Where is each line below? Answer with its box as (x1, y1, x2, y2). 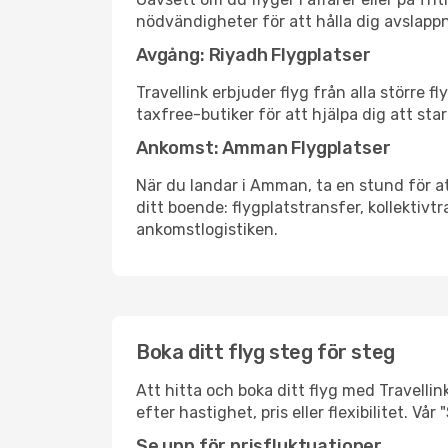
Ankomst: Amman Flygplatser (136, 137, 391, 159)
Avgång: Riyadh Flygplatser (136, 44, 371, 66)
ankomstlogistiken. (136, 220, 278, 239)
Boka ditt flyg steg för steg (136, 340, 395, 364)
